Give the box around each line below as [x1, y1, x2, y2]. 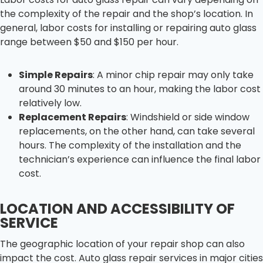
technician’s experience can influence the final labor [19, 152, 261, 166]
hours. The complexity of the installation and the [19, 138, 241, 152]
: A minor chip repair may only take [93, 68, 254, 82]
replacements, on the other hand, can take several [19, 124, 255, 138]
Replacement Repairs [19, 110, 126, 124]
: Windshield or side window [126, 110, 249, 124]
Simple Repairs [19, 68, 93, 82]
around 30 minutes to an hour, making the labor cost [19, 82, 261, 96]
